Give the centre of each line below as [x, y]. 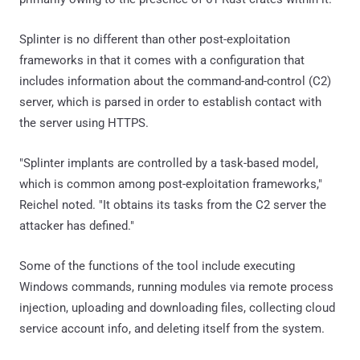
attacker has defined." [77, 225]
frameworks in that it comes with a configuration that [162, 60]
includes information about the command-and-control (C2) [175, 81]
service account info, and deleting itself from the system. [172, 328]
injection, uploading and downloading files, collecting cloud [177, 307]
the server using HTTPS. [84, 123]
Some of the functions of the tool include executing [157, 266]
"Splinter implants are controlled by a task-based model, [169, 163]
